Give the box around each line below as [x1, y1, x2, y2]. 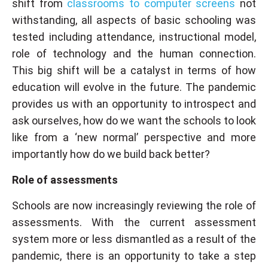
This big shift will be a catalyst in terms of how [12, 64, 256, 77]
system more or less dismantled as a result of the [12, 233, 256, 246]
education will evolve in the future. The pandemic [12, 81, 256, 94]
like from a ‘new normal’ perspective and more [12, 131, 256, 144]
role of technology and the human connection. [12, 47, 256, 60]
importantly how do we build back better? [12, 148, 210, 161]
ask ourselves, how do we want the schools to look [12, 114, 256, 127]
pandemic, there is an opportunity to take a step [12, 249, 256, 263]
